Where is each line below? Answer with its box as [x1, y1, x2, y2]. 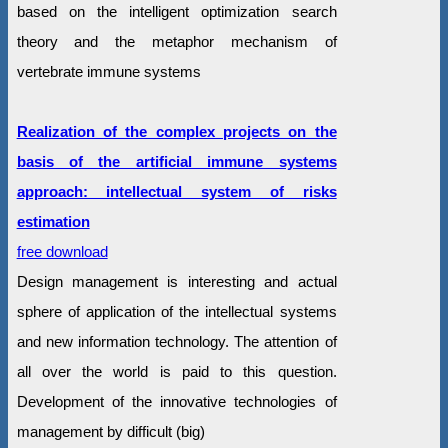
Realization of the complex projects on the [16, 122, 337, 140]
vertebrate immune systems [16, 62, 201, 80]
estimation [16, 212, 90, 230]
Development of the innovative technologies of [16, 392, 337, 410]
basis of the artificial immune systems [16, 152, 337, 170]
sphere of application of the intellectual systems [16, 302, 337, 320]
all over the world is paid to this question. [16, 362, 337, 380]
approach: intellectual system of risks [16, 182, 337, 200]
